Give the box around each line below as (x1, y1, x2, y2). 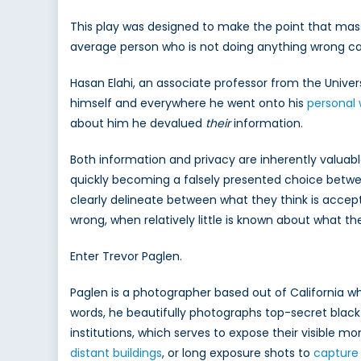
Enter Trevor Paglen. (70, 248, 182, 265)
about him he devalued (70, 115, 205, 132)
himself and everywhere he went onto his (70, 95, 307, 112)
